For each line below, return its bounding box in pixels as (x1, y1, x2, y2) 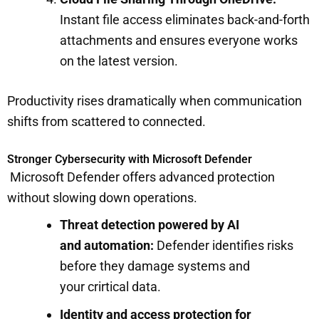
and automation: (60, 237, 154, 253)
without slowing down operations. (7, 189, 200, 205)
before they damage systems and (60, 258, 250, 273)
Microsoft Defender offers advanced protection (7, 169, 275, 184)
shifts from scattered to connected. (7, 113, 209, 129)
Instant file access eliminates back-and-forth (60, 11, 310, 27)
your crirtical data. (60, 278, 164, 294)
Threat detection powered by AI (60, 216, 239, 232)
